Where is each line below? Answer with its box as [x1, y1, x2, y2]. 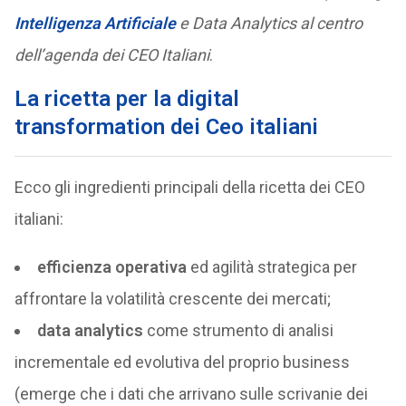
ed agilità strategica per [186, 257, 357, 276]
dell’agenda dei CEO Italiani [14, 45, 209, 64]
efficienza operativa [36, 257, 187, 276]
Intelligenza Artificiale [14, 14, 176, 33]
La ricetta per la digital [14, 86, 239, 111]
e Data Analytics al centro [175, 14, 362, 33]
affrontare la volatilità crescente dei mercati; [14, 289, 331, 308]
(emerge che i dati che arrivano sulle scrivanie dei [14, 384, 368, 403]
